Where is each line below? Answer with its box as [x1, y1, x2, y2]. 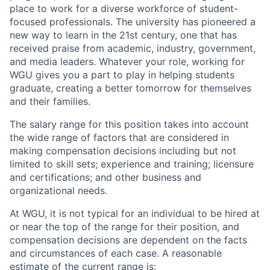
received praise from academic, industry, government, [10, 42, 256, 54]
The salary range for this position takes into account [10, 118, 249, 130]
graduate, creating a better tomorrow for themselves [10, 81, 251, 94]
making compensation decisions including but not [10, 144, 236, 157]
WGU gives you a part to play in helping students [10, 68, 234, 81]
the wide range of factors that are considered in [10, 131, 229, 143]
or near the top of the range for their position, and [10, 220, 239, 233]
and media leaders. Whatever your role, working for [10, 55, 245, 67]
